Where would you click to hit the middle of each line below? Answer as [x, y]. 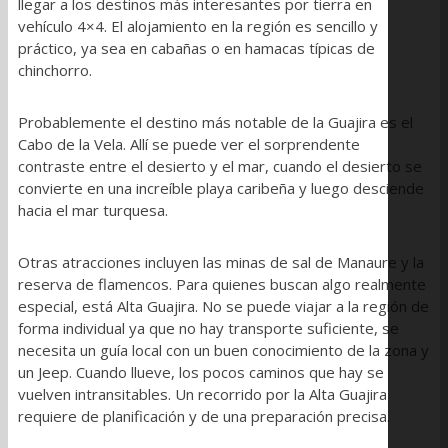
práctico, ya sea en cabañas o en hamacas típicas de [196, 48]
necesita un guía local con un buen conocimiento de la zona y [223, 350]
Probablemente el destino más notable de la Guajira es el [215, 122]
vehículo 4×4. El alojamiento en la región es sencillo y [198, 26]
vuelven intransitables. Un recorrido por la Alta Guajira [202, 394]
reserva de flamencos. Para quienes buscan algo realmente [222, 284]
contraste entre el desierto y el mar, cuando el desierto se [220, 166]
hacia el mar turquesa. [93, 210]
